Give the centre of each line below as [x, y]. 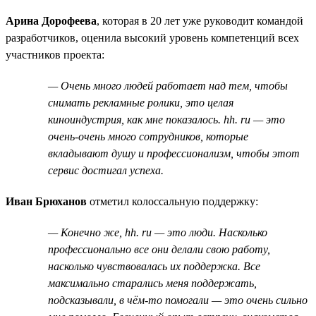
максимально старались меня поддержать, [152, 283]
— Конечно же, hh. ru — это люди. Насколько [158, 232]
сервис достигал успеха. [106, 170]
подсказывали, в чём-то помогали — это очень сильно [178, 300]
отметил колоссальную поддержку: [172, 201]
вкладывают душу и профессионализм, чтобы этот [174, 153]
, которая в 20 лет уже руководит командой [200, 20]
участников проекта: [55, 54]
